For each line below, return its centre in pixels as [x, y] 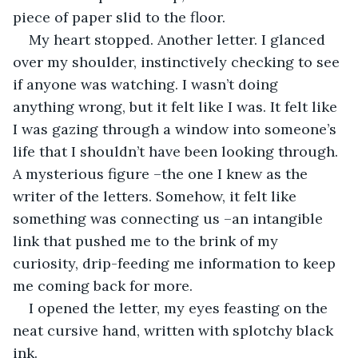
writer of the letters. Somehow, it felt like [157, 196]
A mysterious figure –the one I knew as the [162, 173]
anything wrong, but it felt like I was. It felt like [177, 106]
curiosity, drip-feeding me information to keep [176, 263]
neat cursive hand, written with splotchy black [175, 330]
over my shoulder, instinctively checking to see [178, 62]
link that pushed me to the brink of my [147, 241]
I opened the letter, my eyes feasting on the [180, 308]
